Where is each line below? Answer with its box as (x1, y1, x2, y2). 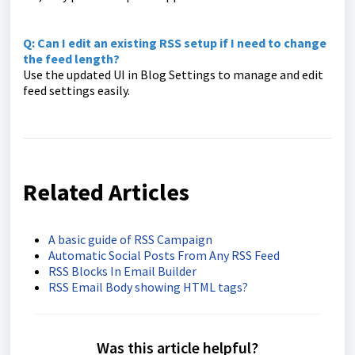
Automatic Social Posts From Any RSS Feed (48, 247, 280, 264)
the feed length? (23, 51, 120, 67)
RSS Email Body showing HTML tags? (48, 279, 248, 296)
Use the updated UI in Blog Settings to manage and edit (23, 67, 323, 83)
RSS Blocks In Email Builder (48, 263, 197, 280)
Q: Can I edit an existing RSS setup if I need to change (23, 35, 326, 52)
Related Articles (23, 177, 189, 208)
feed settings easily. (23, 82, 130, 99)
